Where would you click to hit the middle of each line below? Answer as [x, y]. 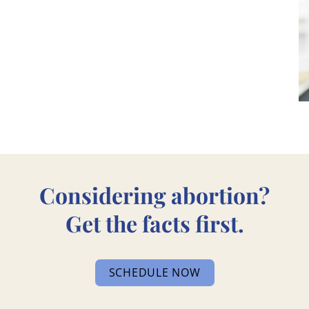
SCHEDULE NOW [154, 272]
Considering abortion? [154, 195]
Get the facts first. [154, 223]
